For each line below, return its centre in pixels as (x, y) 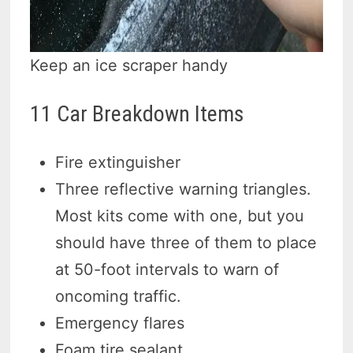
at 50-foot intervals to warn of (167, 270)
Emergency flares (120, 323)
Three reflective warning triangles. (184, 190)
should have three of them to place (186, 243)
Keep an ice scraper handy (129, 66)
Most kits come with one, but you (180, 216)
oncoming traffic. (119, 297)
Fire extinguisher (118, 163)
